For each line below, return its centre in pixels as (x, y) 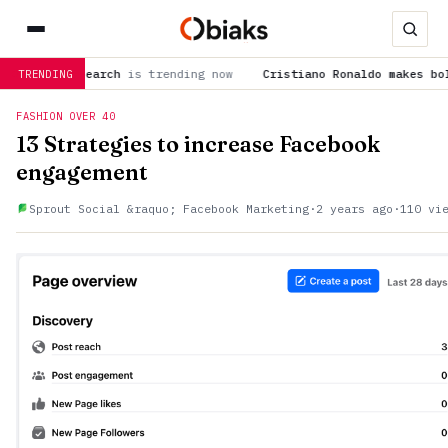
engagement (82, 172)
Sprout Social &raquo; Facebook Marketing (169, 208)
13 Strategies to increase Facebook (198, 144)
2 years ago (354, 208)
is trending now (105, 73)
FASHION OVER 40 (66, 116)
